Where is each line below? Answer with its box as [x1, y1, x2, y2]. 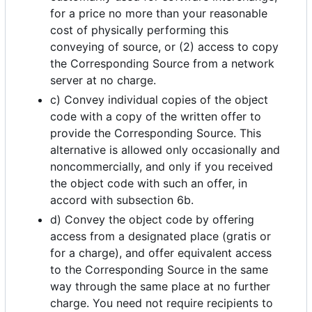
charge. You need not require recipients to [50, 296, 273, 311]
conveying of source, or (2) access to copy [50, 40, 279, 54]
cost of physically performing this [50, 23, 228, 38]
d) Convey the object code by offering [50, 212, 254, 227]
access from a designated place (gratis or [50, 229, 271, 244]
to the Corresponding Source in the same [50, 263, 268, 277]
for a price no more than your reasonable [50, 6, 267, 21]
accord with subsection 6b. [50, 193, 194, 208]
